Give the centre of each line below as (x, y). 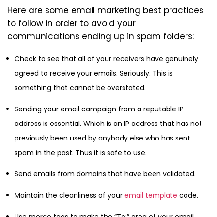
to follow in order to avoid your (71, 23)
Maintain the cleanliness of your (70, 195)
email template (151, 195)
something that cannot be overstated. (80, 88)
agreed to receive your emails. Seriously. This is (94, 73)
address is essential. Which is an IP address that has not (108, 124)
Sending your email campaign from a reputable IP (99, 109)
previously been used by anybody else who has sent (102, 138)
